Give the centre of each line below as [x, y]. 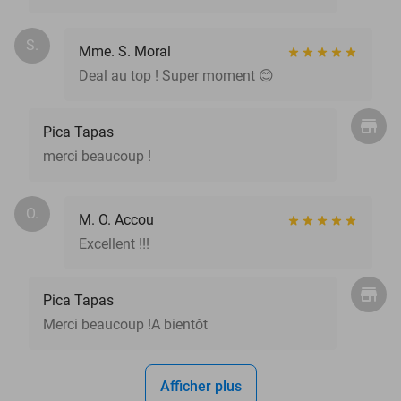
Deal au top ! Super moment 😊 [176, 75]
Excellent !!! [114, 243]
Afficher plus [200, 386]
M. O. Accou [116, 219]
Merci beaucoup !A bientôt [125, 324]
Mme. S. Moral [125, 51]
